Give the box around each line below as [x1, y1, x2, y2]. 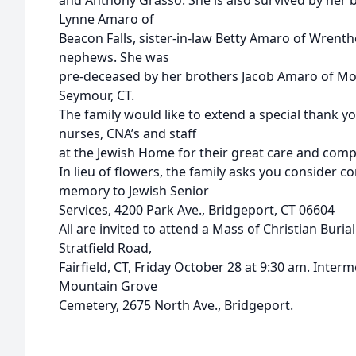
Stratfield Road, [59, 239, 152, 257]
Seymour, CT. [59, 87, 134, 104]
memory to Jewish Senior [59, 182, 209, 199]
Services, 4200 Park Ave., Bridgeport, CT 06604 [59, 201, 335, 219]
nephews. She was [59, 48, 169, 66]
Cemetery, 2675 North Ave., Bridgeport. [59, 296, 293, 314]
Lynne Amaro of [59, 10, 154, 28]
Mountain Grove [59, 277, 157, 295]
